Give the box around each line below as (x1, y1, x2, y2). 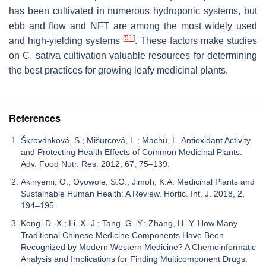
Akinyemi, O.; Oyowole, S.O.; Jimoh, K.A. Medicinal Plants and (21, 177, 255, 187)
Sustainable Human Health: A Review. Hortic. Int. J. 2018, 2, (21, 189, 245, 199)
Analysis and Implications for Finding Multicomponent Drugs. (21, 254, 248, 264)
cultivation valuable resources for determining (60, 50, 258, 61)
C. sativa (23, 50, 61, 61)
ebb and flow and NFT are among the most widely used (9, 21, 257, 31)
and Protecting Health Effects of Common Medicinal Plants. (21, 147, 242, 157)
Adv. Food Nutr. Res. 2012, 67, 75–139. (21, 159, 170, 169)
